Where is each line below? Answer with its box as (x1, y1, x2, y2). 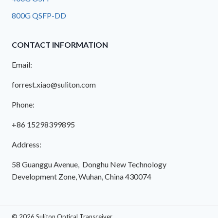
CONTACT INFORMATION (12, 39, 108, 49)
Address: (12, 139, 41, 149)
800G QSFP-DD (12, 10, 66, 20)
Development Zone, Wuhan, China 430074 (12, 171, 151, 181)
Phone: (12, 99, 35, 109)
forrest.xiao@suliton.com (12, 79, 96, 89)
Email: (12, 59, 32, 69)
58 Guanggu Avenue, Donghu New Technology (12, 159, 166, 169)
